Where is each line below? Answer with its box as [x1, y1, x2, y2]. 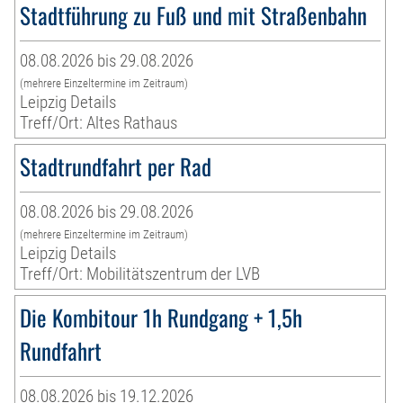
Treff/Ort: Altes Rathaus [20, 112, 178, 134]
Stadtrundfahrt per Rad [20, 149, 212, 184]
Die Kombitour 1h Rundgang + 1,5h [20, 300, 303, 335]
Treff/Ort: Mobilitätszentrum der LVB [20, 264, 261, 285]
